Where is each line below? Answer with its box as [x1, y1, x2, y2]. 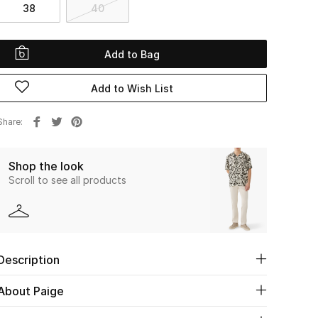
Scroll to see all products [9, 173, 126, 186]
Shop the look [9, 158, 84, 173]
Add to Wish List [91, 82, 173, 94]
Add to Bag [104, 48, 160, 60]
